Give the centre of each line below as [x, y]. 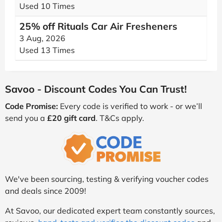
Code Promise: [31, 106]
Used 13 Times [47, 50]
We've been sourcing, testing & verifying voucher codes [107, 179]
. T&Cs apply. [120, 118]
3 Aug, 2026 [42, 38]
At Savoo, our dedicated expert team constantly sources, [110, 210]
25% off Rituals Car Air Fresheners [98, 26]
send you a [26, 118]
